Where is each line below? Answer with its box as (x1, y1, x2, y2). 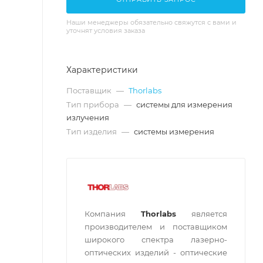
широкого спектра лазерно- (85, 235, 227, 244)
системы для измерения (136, 100, 232, 109)
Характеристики (66, 65, 138, 75)
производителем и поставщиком (85, 222, 227, 231)
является (176, 209, 227, 218)
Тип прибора (66, 100, 121, 109)
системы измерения (134, 127, 214, 136)
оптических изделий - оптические (85, 248, 227, 257)
